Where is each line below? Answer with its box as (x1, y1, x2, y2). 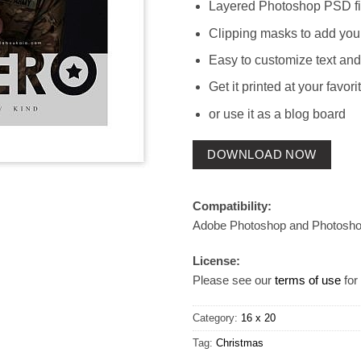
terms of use (275, 272, 341, 287)
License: (193, 253, 240, 268)
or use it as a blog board (209, 106, 346, 121)
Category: (193, 312, 241, 325)
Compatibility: (193, 199, 272, 214)
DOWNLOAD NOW (207, 147, 317, 161)
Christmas (216, 337, 263, 350)
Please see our (193, 272, 275, 287)
